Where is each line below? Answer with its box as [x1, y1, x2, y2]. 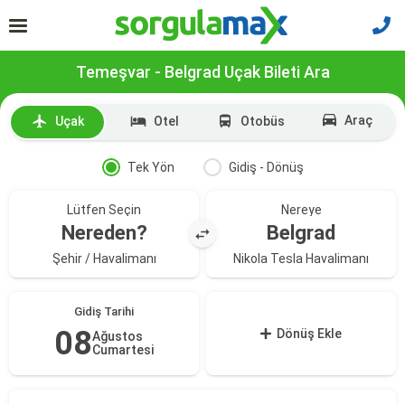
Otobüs [240, 114, 285, 128]
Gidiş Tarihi [74, 305, 134, 318]
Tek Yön [127, 160, 174, 174]
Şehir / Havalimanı [52, 251, 156, 266]
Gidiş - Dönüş [228, 160, 304, 174]
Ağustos [92, 329, 143, 344]
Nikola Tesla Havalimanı [233, 251, 369, 266]
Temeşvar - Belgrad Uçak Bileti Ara [75, 62, 330, 81]
